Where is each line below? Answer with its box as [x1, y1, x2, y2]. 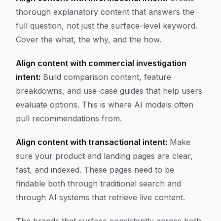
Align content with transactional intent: [16, 137, 167, 147]
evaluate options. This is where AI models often [16, 100, 193, 110]
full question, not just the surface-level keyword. [16, 21, 197, 31]
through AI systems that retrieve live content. [16, 192, 185, 202]
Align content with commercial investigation [16, 58, 186, 68]
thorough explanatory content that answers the [16, 7, 194, 17]
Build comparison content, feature [40, 72, 171, 82]
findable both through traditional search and [16, 179, 181, 188]
